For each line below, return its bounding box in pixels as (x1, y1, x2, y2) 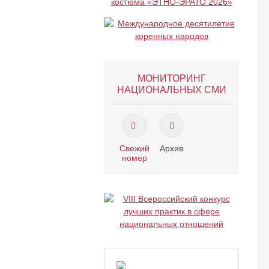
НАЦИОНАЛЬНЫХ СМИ (116, 85, 226, 95)
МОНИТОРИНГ (137, 73, 206, 83)
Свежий (119, 144, 150, 153)
